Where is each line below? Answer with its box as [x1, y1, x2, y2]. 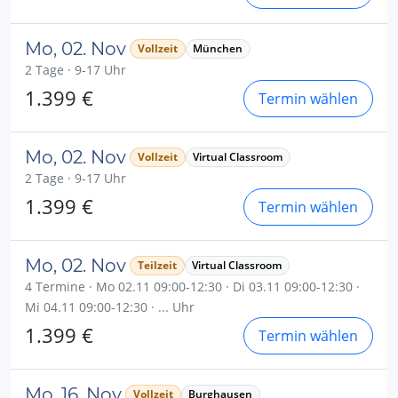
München [193, 40, 243, 56]
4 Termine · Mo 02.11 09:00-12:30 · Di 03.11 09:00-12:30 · [25, 277, 360, 295]
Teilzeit [137, 257, 177, 273]
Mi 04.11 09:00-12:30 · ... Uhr [25, 298, 195, 315]
